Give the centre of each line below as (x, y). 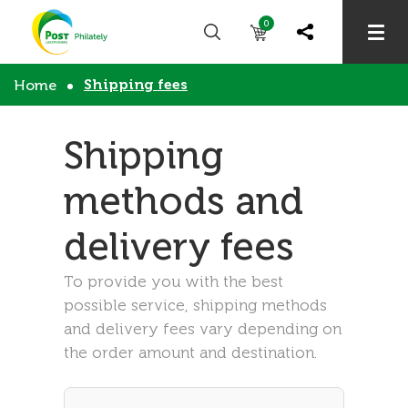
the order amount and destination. (190, 352)
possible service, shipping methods (195, 305)
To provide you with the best (173, 281)
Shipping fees (136, 84)
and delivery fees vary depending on (203, 329)
